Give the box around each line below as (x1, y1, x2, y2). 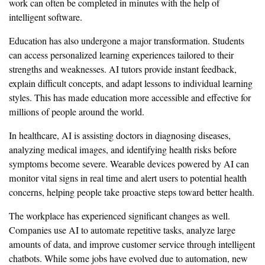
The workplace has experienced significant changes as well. (9, 209, 230, 222)
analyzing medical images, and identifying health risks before (9, 143, 237, 156)
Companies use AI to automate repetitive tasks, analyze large (9, 223, 235, 237)
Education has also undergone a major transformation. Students (9, 34, 244, 47)
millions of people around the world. (9, 105, 144, 118)
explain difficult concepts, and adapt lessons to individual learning (9, 76, 253, 90)
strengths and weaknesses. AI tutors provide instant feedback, (9, 62, 237, 76)
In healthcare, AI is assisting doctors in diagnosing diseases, (9, 128, 231, 142)
